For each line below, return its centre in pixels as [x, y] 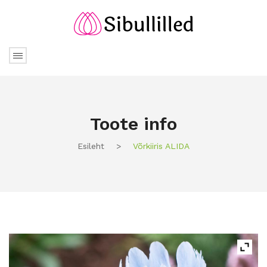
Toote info [133, 123]
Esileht [91, 146]
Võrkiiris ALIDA [160, 146]
